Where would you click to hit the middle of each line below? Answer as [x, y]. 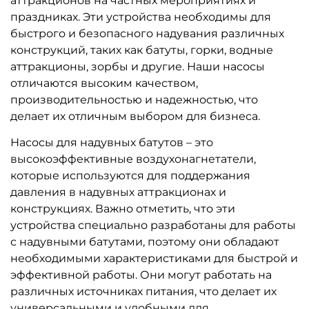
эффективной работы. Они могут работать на [141, 275]
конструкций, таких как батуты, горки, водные [142, 50]
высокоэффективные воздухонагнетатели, [133, 159]
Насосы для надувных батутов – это [112, 142]
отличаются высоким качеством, [104, 83]
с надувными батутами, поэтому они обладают [145, 241]
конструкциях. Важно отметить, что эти [123, 208]
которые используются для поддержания [130, 175]
